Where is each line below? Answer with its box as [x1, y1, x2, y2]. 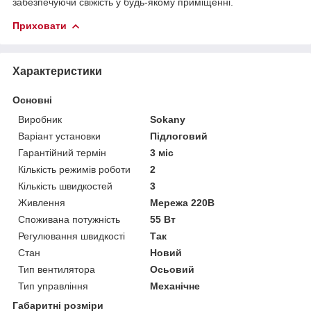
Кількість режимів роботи [18, 163, 131, 175]
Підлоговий [150, 130, 208, 142]
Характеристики [12, 65, 102, 77]
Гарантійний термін [18, 146, 106, 158]
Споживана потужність [18, 213, 120, 225]
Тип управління [18, 280, 88, 292]
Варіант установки [18, 130, 101, 142]
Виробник [18, 113, 62, 125]
